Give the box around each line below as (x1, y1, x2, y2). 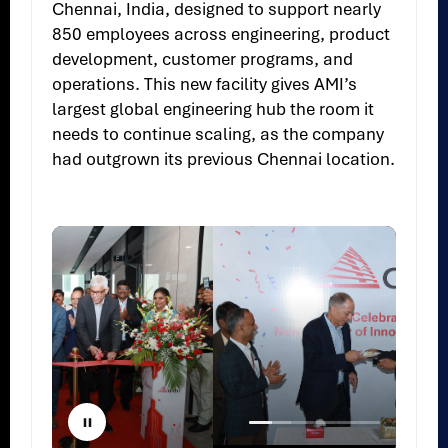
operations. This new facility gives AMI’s (52, 73, 358, 96)
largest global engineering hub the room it (52, 98, 375, 121)
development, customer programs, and (52, 48, 354, 71)
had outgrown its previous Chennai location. (52, 148, 396, 171)
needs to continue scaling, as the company (52, 123, 385, 146)
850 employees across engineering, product (52, 23, 391, 46)
